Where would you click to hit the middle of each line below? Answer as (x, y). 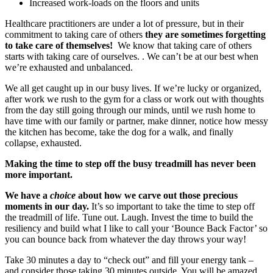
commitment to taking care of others (75, 34)
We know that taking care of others (182, 45)
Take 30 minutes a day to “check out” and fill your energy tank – (129, 260)
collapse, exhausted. (43, 143)
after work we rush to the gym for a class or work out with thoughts (134, 99)
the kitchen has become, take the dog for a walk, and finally (119, 132)
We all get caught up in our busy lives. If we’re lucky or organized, (133, 88)
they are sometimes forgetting (205, 34)
